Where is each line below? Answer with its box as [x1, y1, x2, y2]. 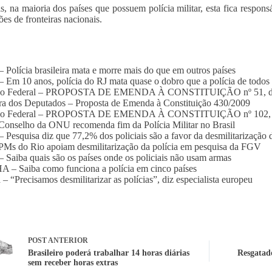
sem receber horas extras [27, 258, 118, 268]
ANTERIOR [46, 236, 88, 245]
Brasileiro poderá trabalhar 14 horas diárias [27, 248, 189, 258]
